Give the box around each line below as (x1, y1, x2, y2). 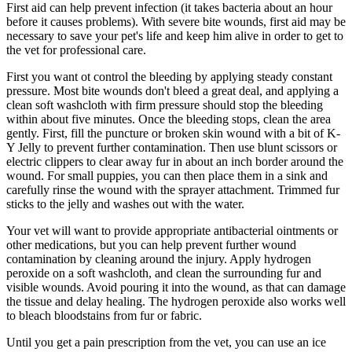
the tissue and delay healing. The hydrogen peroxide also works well (6, 294, 346, 308)
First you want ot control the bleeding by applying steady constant (6, 69, 332, 83)
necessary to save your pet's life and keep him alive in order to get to (6, 28, 343, 42)
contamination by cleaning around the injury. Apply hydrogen (6, 251, 311, 266)
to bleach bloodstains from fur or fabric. (6, 308, 202, 322)
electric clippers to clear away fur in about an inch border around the (6, 154, 343, 168)
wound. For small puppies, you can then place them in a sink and (6, 168, 328, 182)
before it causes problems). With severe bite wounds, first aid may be (6, 14, 346, 28)
